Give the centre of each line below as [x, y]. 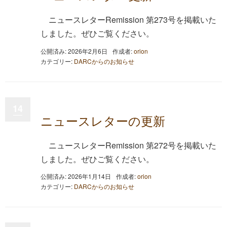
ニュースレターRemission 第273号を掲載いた [133, 20]
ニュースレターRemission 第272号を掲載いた [133, 145]
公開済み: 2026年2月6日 [74, 51]
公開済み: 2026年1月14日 [76, 176]
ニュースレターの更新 [103, 120]
